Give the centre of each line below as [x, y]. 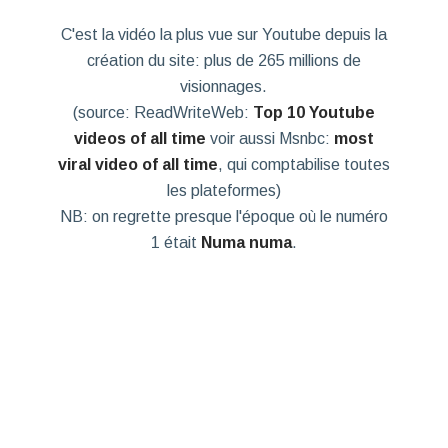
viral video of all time [137, 165]
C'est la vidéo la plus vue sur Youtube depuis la [223, 35]
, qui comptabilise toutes [303, 165]
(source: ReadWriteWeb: [162, 113]
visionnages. [224, 87]
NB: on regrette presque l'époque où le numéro [223, 217]
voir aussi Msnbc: [269, 139]
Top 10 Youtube [313, 113]
